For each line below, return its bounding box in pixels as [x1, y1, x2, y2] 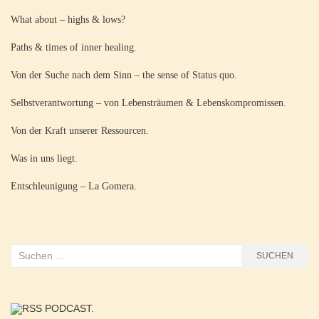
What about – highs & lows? [11, 14, 125, 25]
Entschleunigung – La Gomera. [11, 180, 137, 192]
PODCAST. [45, 302, 94, 314]
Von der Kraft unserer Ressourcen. [11, 125, 149, 136]
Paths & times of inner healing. [11, 41, 137, 53]
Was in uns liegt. [11, 152, 78, 164]
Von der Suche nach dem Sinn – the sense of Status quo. [11, 69, 237, 80]
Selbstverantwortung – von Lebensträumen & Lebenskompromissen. [11, 97, 286, 108]
